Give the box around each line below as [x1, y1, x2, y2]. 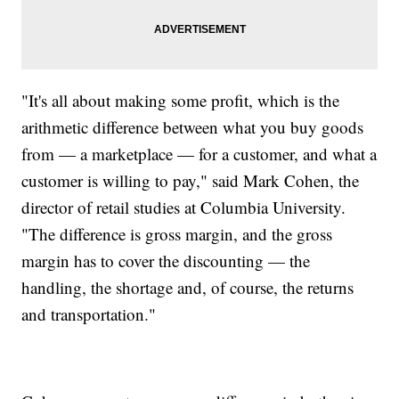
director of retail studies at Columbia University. [21, 195, 346, 218]
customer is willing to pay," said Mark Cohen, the [21, 168, 360, 191]
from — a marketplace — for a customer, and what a [21, 142, 378, 165]
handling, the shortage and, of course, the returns [21, 275, 354, 298]
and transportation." [21, 302, 157, 325]
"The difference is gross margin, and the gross [21, 222, 333, 245]
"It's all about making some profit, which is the [21, 88, 340, 111]
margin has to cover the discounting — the [21, 248, 311, 272]
